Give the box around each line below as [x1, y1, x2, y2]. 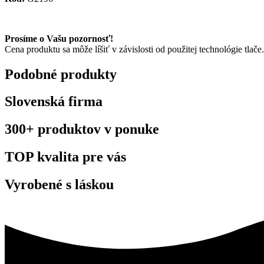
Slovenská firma [5, 94, 103, 110]
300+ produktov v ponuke [5, 121, 159, 137]
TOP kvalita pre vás [5, 149, 126, 165]
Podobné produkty [5, 66, 117, 82]
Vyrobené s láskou [5, 177, 114, 193]
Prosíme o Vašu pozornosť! [5, 33, 113, 44]
